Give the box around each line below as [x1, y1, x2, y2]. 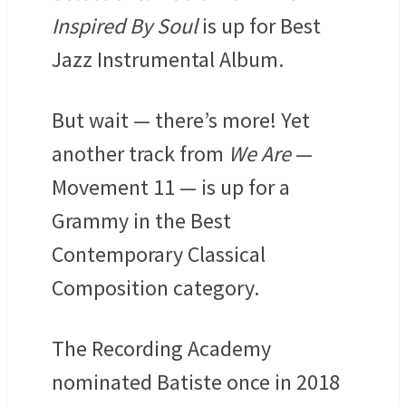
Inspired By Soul [52, 12, 198, 41]
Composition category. [52, 274, 259, 303]
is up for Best [198, 12, 321, 41]
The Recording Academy [52, 334, 271, 363]
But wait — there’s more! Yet [52, 106, 310, 135]
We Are [228, 140, 291, 169]
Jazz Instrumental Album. [52, 45, 284, 74]
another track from [52, 140, 228, 169]
